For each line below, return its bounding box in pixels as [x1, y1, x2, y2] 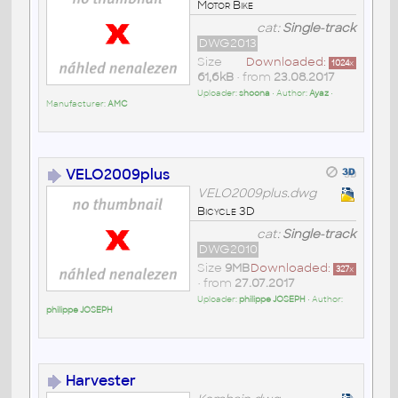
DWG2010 [198, 242, 258, 258]
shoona [238, 88, 270, 99]
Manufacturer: [45, 99, 107, 110]
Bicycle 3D [196, 203, 255, 219]
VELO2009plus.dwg [196, 186, 316, 202]
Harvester [65, 371, 136, 391]
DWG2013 [198, 36, 257, 52]
